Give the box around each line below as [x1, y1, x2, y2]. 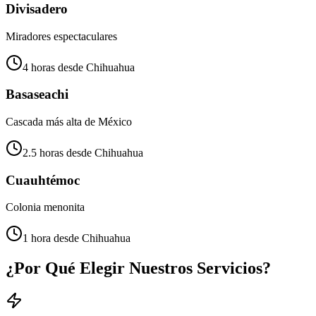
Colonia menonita [6, 201, 85, 214]
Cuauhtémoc [6, 172, 80, 188]
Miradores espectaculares [6, 30, 117, 42]
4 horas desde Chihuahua [23, 61, 135, 73]
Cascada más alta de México [6, 116, 132, 128]
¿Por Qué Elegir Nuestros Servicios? [6, 259, 271, 278]
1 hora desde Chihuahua [23, 232, 130, 245]
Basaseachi [6, 87, 68, 102]
